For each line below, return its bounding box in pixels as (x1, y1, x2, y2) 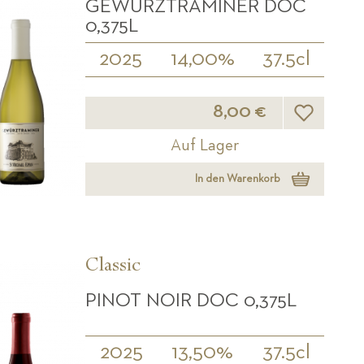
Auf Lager (171, 136, 240, 154)
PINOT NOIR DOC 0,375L (85, 290, 297, 310)
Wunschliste (303, 95, 361, 107)
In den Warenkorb (195, 173, 281, 185)
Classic (85, 255, 141, 279)
